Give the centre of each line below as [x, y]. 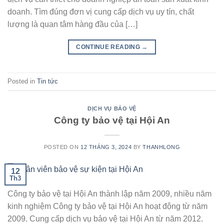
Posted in [22, 81]
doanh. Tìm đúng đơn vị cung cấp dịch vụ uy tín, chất [101, 12]
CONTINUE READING [109, 47]
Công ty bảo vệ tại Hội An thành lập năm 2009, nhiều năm [109, 194]
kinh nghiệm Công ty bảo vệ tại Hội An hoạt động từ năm [107, 206]
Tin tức [47, 81]
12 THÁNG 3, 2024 [106, 147]
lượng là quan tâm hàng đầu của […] [72, 24]
